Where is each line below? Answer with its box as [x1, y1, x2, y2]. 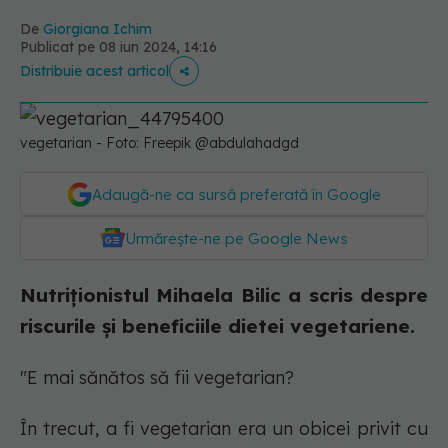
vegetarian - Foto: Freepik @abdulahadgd [20, 134, 299, 152]
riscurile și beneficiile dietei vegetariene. [20, 314, 415, 338]
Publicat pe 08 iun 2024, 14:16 [20, 38, 217, 56]
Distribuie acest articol [20, 62, 169, 80]
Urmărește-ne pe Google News [125, 229, 348, 248]
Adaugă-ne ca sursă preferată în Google [92, 185, 381, 204]
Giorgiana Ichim [43, 20, 152, 38]
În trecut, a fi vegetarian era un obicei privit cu [20, 417, 428, 440]
